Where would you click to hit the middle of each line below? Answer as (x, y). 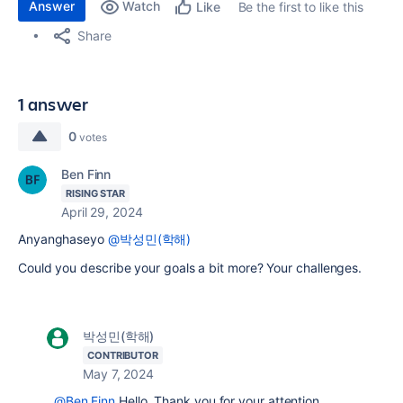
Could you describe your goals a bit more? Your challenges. (192, 268)
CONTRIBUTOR (123, 355)
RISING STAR (96, 193)
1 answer (54, 104)
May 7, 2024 (119, 374)
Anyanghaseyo (63, 239)
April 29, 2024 (102, 212)
